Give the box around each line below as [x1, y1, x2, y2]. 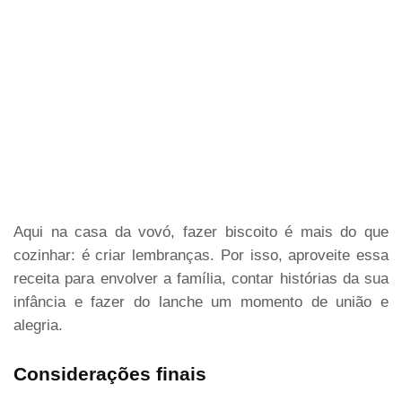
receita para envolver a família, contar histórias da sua [13, 270, 389, 287]
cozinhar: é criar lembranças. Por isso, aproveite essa [13, 247, 389, 264]
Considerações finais [13, 363, 206, 384]
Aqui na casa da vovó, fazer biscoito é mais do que [13, 223, 389, 240]
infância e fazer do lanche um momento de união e [13, 293, 389, 310]
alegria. [13, 317, 63, 334]
